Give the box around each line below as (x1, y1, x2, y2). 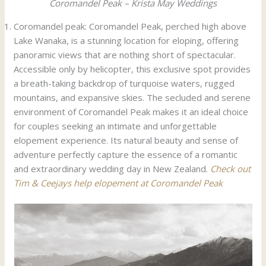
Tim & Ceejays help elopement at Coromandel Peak (14, 177, 223, 189)
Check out (210, 163, 251, 175)
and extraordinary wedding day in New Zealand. (14, 163, 211, 175)
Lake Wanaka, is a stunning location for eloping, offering (14, 34, 239, 47)
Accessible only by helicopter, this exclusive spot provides (14, 63, 251, 75)
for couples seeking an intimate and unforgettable (14, 120, 217, 132)
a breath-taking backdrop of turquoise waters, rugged (14, 77, 235, 90)
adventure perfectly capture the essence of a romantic (14, 148, 238, 161)
